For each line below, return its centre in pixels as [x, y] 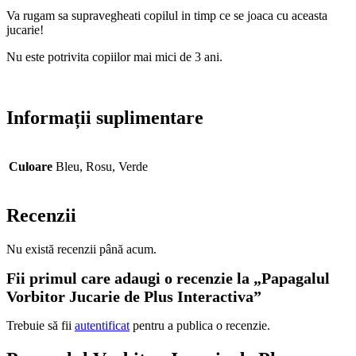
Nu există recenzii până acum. [81, 249]
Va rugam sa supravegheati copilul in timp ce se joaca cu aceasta [167, 16]
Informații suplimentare [105, 118]
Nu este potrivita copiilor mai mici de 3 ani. [114, 57]
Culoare [31, 167]
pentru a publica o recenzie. [200, 325]
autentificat [102, 325]
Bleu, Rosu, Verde [102, 167]
